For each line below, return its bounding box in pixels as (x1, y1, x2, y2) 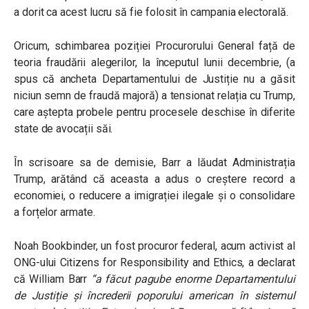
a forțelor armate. (14, 206, 95, 219)
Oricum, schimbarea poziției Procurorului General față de (14, 39, 295, 53)
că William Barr (14, 272, 91, 286)
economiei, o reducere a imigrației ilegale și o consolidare (14, 189, 295, 203)
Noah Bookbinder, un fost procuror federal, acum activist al (14, 239, 295, 253)
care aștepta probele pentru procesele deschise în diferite (14, 106, 295, 119)
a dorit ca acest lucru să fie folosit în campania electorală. (14, 6, 288, 19)
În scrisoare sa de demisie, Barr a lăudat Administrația (14, 156, 295, 170)
